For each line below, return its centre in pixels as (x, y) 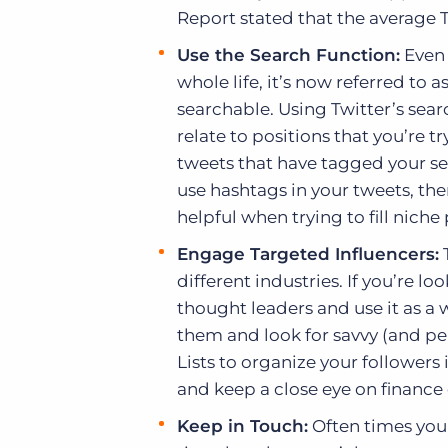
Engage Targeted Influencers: (308, 254)
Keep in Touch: (242, 426)
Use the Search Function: (288, 55)
